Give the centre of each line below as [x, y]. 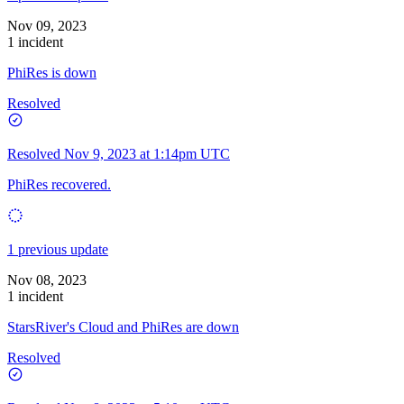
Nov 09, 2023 [47, 25]
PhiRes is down [52, 72]
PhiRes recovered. [59, 184]
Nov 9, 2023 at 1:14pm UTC [147, 153]
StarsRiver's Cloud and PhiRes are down [123, 326]
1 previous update [58, 249]
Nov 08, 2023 [47, 280]
